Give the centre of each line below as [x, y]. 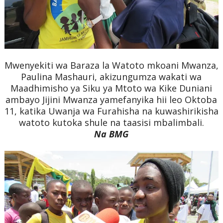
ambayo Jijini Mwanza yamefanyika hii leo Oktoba [111, 99]
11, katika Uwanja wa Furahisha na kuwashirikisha [111, 111]
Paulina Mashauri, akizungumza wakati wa [111, 76]
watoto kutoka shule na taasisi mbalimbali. [111, 122]
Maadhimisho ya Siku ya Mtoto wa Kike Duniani [111, 88]
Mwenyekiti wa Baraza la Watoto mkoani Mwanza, [111, 65]
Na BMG [111, 134]
